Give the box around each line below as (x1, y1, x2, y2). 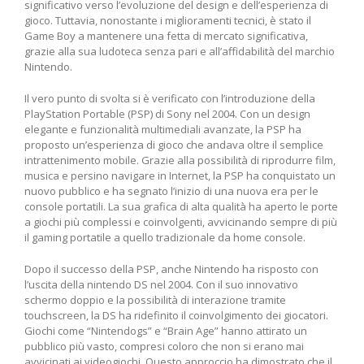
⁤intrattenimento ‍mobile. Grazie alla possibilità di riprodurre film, (24, 153, 336, 168)
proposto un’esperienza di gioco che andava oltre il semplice (24, 137, 323, 153)
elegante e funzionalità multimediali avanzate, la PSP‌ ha (24, 122, 301, 137)
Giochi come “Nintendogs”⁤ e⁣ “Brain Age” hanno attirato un (24, 323, 307, 339)
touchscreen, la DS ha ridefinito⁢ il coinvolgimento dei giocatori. (24, 308, 328, 323)
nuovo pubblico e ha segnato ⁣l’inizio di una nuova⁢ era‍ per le (24, 184, 318, 199)
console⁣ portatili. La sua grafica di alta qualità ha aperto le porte (24, 199, 338, 214)
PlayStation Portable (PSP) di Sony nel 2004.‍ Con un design (24, 106, 310, 122)
